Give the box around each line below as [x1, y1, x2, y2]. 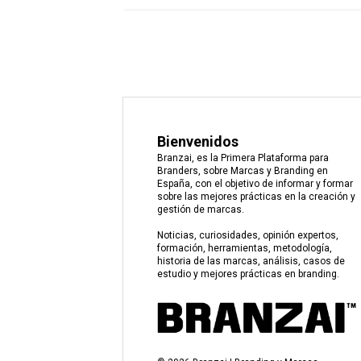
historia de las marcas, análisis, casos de [156, 255, 345, 267]
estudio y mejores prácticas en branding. [156, 268, 339, 280]
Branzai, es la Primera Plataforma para [156, 151, 329, 164]
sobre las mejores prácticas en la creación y [156, 190, 355, 202]
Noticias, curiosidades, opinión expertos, [156, 229, 338, 241]
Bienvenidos [156, 132, 239, 150]
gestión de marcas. [156, 203, 244, 215]
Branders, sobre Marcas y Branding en [156, 164, 328, 176]
